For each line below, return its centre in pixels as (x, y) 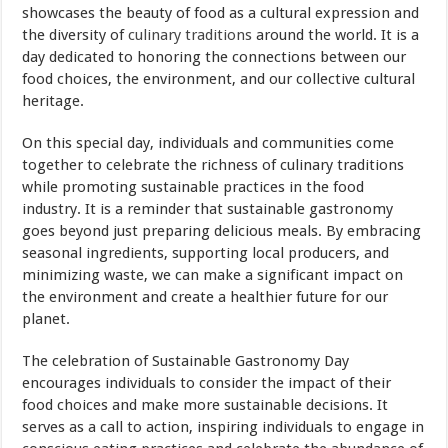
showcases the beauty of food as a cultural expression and (221, 12)
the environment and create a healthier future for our (205, 296)
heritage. (53, 100)
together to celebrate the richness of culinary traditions (213, 164)
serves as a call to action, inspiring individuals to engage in (223, 426)
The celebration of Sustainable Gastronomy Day (186, 360)
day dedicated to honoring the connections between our (214, 56)
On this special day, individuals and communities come (208, 142)
